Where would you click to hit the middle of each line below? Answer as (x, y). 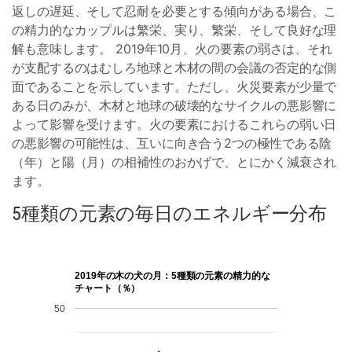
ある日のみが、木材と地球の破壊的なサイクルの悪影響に (174, 105)
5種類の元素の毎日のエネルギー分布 (170, 214)
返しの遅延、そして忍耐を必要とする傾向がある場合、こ (174, 11)
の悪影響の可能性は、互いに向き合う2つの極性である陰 (172, 143)
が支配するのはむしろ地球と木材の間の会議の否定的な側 (174, 68)
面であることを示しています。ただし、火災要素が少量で (174, 86)
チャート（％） (108, 289)
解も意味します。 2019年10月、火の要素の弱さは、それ (172, 49)
